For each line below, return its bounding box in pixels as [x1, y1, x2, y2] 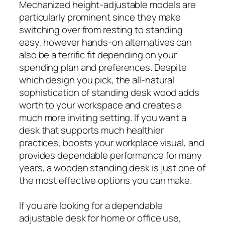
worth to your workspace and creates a [19, 98, 182, 111]
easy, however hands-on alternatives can [19, 35, 192, 49]
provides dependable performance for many [19, 148, 202, 162]
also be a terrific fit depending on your [19, 48, 177, 61]
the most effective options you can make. [19, 173, 192, 187]
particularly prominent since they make [19, 10, 181, 24]
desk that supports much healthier [19, 123, 164, 137]
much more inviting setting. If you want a [19, 110, 186, 124]
